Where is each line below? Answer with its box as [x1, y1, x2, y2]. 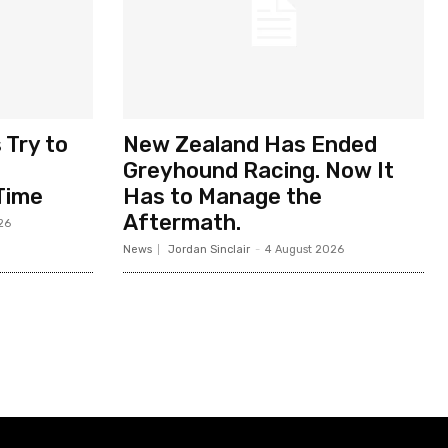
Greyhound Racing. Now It [122, 156, 394, 184]
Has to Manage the [122, 182, 322, 210]
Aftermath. [122, 208, 241, 236]
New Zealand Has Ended [122, 130, 377, 158]
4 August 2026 [264, 242, 344, 256]
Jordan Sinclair [167, 242, 250, 256]
